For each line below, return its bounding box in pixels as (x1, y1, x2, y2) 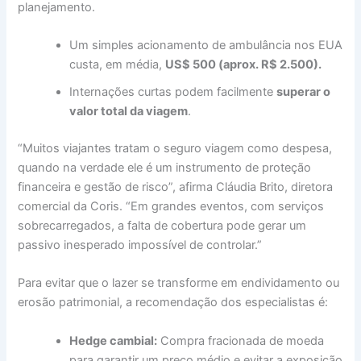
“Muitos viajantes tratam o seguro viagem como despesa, (18, 141, 333, 156)
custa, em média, (69, 57, 166, 73)
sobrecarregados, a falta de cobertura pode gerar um (18, 218, 307, 234)
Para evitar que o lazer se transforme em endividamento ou (18, 276, 340, 291)
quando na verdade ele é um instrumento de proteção (18, 160, 312, 176)
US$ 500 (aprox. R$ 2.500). (165, 57, 322, 73)
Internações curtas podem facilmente (69, 85, 277, 100)
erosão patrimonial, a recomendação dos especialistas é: (18, 295, 329, 310)
